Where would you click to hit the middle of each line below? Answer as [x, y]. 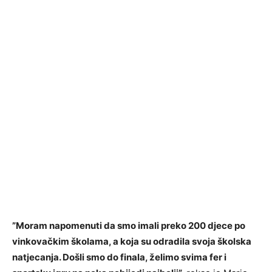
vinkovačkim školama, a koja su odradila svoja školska [132, 242]
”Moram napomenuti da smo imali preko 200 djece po [129, 226]
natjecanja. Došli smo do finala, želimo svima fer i [119, 257]
